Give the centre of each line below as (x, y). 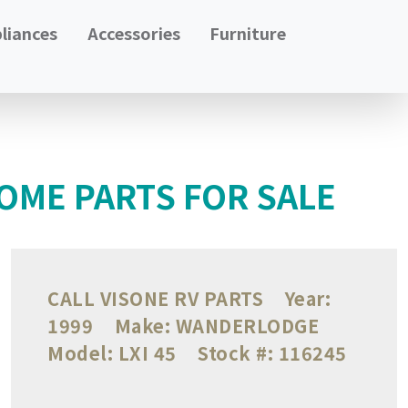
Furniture (248, 33)
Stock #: (235, 352)
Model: (80, 352)
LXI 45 (147, 352)
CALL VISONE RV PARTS (158, 298)
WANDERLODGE (247, 325)
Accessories (133, 33)
